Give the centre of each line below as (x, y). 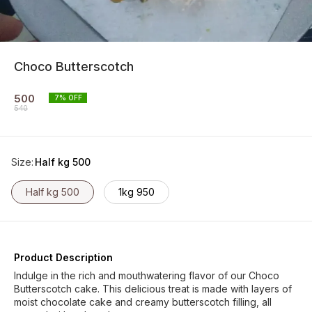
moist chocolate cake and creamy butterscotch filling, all (143, 302)
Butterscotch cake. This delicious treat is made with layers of (153, 289)
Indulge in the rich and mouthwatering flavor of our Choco (147, 275)
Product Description (63, 257)
